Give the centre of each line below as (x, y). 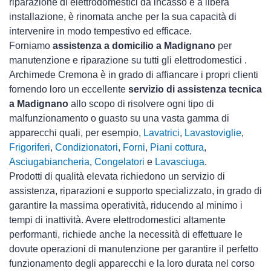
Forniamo (31, 46)
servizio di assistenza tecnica (195, 90)
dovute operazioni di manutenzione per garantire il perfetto (134, 249)
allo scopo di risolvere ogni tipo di (141, 104)
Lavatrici (162, 133)
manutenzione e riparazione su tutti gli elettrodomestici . (128, 60)
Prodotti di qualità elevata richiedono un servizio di (117, 177)
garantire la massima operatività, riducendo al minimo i (126, 206)
